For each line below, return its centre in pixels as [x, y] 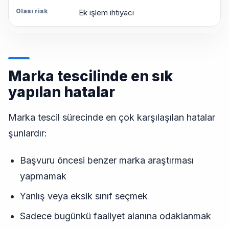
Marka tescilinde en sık [90, 76]
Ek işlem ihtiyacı [106, 13]
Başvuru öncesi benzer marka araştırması [107, 161]
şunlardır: [28, 133]
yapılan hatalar [62, 92]
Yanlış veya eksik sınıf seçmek [84, 196]
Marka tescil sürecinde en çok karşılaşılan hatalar [112, 118]
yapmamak [43, 176]
